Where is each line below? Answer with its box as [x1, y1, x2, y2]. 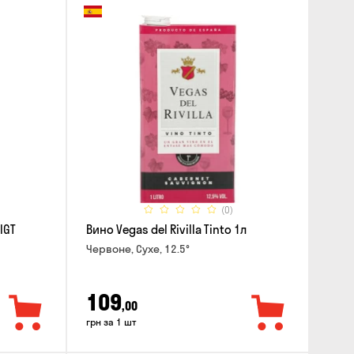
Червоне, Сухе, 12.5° [85, 242, 190, 257]
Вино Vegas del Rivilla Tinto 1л [85, 222, 247, 238]
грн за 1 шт [85, 315, 137, 328]
